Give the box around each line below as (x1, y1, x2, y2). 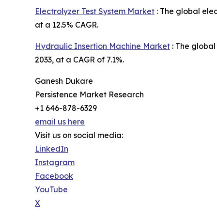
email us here (35, 117, 85, 127)
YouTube (35, 185, 68, 195)
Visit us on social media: (35, 130, 123, 140)
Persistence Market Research (35, 90, 144, 100)
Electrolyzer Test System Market (35, 6, 155, 16)
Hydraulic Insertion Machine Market (35, 41, 170, 51)
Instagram (35, 157, 75, 168)
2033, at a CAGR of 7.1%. (35, 55, 124, 65)
